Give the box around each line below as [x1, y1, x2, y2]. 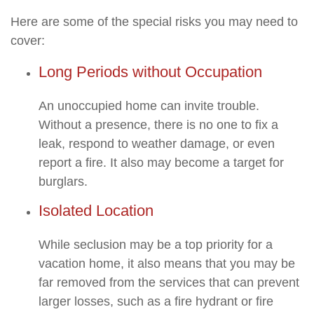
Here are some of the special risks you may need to [11, 15, 298, 29]
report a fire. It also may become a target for [39, 156, 284, 170]
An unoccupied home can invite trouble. [39, 99, 259, 113]
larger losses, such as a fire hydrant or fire [39, 294, 273, 308]
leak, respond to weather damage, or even [39, 137, 275, 151]
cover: [11, 34, 45, 48]
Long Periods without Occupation [39, 63, 262, 81]
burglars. [39, 175, 88, 189]
